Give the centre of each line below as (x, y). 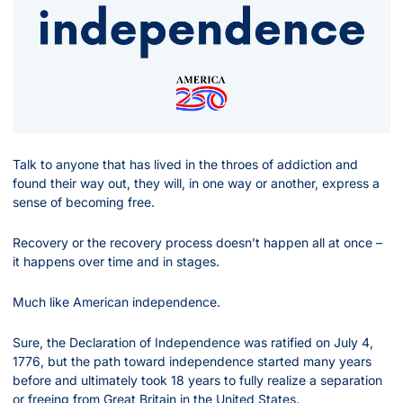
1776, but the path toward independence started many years (192, 362)
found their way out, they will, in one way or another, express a (196, 184)
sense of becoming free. (84, 202)
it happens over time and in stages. (116, 262)
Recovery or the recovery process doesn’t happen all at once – (197, 243)
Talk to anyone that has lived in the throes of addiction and (185, 165)
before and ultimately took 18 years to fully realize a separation (197, 381)
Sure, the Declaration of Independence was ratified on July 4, (193, 343)
